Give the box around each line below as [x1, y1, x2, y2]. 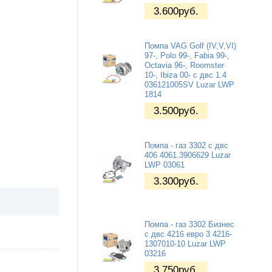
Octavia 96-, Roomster [144, 61, 224, 70]
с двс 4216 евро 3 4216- [144, 229, 232, 239]
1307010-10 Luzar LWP [144, 239, 226, 248]
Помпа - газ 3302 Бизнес [144, 220, 234, 229]
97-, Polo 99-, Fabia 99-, [144, 51, 229, 60]
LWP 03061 [144, 160, 185, 169]
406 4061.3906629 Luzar [144, 151, 231, 160]
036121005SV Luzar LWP [144, 80, 234, 89]
